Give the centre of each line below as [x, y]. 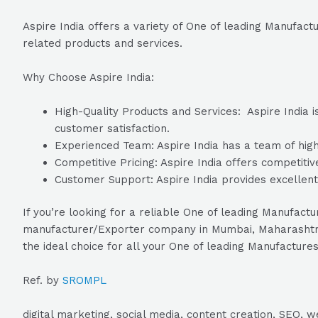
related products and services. [103, 43]
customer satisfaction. [112, 128]
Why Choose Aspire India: [88, 77]
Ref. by [43, 280]
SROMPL [84, 280]
